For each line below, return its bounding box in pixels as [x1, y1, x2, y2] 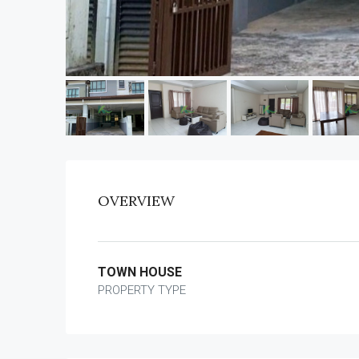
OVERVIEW [98, 191, 175, 210]
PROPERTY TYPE [98, 282, 186, 297]
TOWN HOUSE [98, 264, 182, 280]
